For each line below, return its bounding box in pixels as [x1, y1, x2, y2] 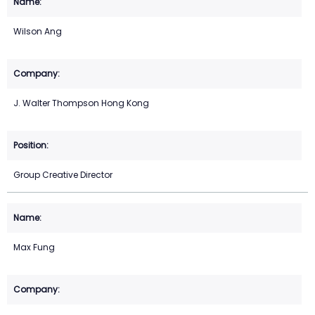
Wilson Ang [13, 25, 62, 38]
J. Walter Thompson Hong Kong [13, 97, 149, 110]
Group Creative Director [13, 169, 112, 181]
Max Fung [13, 241, 55, 254]
